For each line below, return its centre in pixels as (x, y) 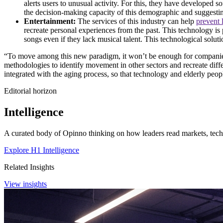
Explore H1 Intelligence (42, 150)
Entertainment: (51, 21)
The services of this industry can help (137, 21)
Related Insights (29, 167)
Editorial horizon (30, 91)
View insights (25, 184)
